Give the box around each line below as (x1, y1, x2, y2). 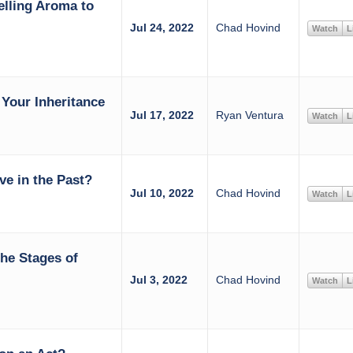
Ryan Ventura (215, 109, 284, 121)
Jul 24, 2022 (129, 21, 194, 34)
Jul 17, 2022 (129, 109, 194, 121)
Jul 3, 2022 (129, 273, 188, 286)
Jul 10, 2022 (129, 187, 194, 199)
